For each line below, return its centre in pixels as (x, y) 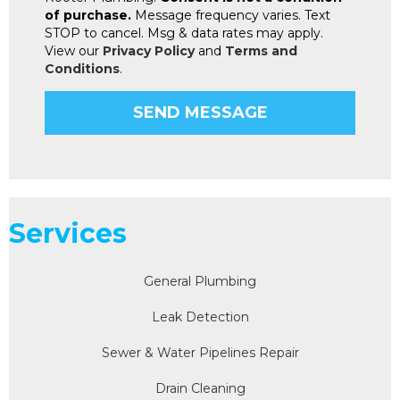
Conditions (82, 69)
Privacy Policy (149, 51)
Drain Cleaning (200, 389)
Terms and (261, 51)
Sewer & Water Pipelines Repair (200, 353)
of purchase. (88, 16)
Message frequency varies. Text (231, 16)
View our (74, 51)
